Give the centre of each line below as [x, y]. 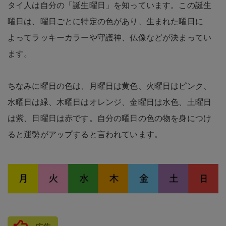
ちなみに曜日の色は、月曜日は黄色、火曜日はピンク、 [109, 86]
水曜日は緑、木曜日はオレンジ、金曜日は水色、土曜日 [109, 102]
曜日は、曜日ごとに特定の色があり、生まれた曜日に [105, 21]
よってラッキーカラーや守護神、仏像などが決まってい [110, 37]
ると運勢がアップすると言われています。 [85, 134]
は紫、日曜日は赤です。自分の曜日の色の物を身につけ [110, 118]
